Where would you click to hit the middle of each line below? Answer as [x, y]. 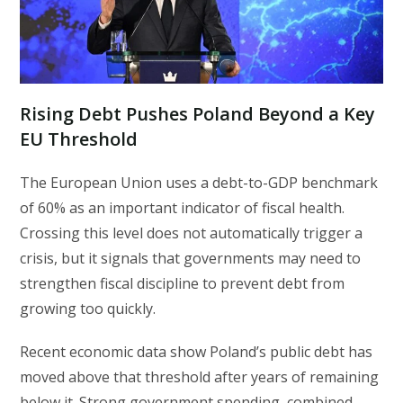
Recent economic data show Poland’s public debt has [197, 351]
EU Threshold [79, 139]
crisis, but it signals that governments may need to [191, 258]
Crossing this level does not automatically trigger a [192, 233]
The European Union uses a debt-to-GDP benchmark [199, 182]
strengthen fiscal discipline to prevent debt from [183, 283]
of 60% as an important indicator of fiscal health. [183, 207]
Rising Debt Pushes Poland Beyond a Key [198, 113]
